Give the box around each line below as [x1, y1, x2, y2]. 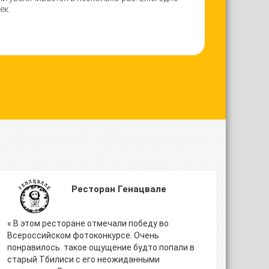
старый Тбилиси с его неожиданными [7, 255, 160, 264]
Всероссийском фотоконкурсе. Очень [7, 231, 159, 240]
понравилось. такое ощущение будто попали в [7, 243, 195, 252]
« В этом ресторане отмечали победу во [7, 219, 169, 228]
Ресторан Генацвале [71, 184, 166, 195]
